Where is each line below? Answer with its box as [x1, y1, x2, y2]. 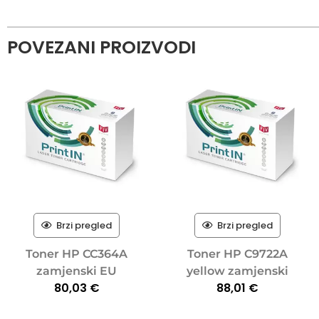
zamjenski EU [36, 263, 117, 278]
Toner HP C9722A [187, 246, 288, 261]
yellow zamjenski [186, 263, 288, 278]
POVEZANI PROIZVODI [7, 34, 196, 60]
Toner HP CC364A [26, 246, 128, 261]
